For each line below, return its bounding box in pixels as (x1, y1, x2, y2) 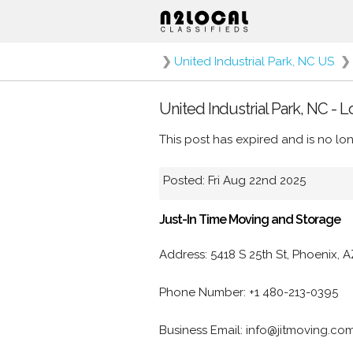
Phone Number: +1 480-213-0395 (159, 285, 338, 299)
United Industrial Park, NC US (174, 54, 334, 69)
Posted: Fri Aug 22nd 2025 (163, 173, 306, 188)
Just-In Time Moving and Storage (159, 211, 340, 227)
